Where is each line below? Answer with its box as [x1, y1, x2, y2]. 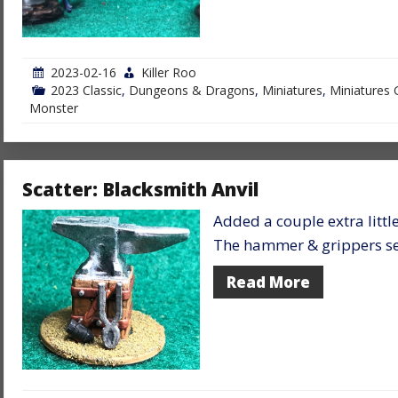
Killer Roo [141, 63, 196, 81]
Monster [29, 99, 78, 116]
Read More [227, 271, 310, 292]
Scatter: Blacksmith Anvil [22, 176, 259, 202]
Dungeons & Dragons [129, 81, 255, 99]
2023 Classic [51, 81, 122, 99]
